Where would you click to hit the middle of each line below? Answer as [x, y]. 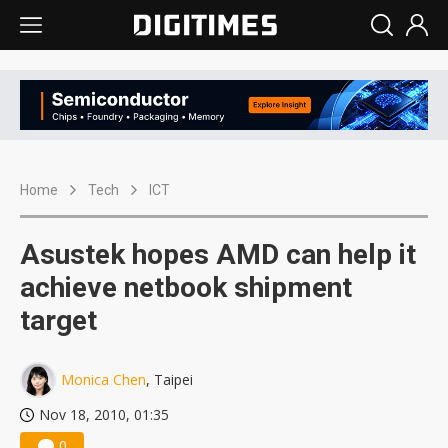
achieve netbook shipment [186, 288]
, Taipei [169, 380]
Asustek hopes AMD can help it [218, 255]
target [58, 321]
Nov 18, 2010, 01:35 [104, 415]
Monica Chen [103, 380]
